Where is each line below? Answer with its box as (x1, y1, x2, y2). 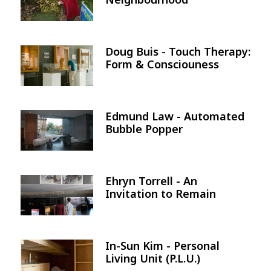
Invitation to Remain (105, 186, 216, 201)
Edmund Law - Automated (105, 108, 244, 123)
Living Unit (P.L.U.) (105, 250, 200, 266)
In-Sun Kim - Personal (105, 238, 220, 253)
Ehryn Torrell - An (105, 173, 197, 188)
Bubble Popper (105, 121, 183, 136)
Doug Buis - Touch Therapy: (105, 44, 250, 59)
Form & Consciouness (105, 56, 219, 71)
